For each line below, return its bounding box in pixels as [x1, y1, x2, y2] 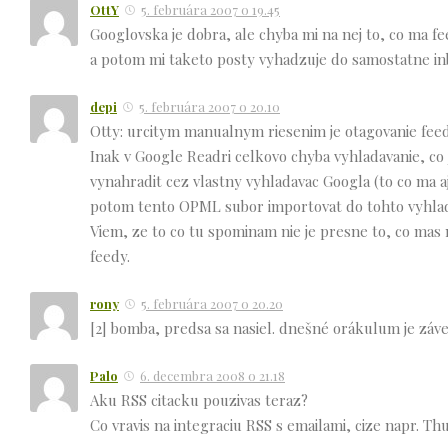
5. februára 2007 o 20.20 [141, 295, 283, 313]
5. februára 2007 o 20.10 [139, 98, 280, 116]
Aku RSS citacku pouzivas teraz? [90, 390, 308, 411]
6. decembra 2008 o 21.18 [140, 367, 285, 385]
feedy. [90, 246, 130, 267]
